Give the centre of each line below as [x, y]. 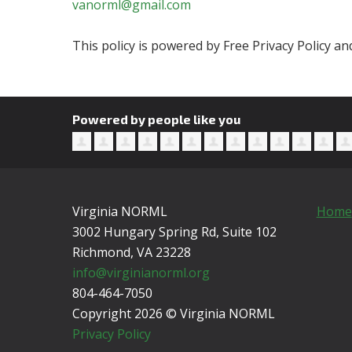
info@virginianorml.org [141, 273]
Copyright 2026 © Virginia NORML [176, 314]
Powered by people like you [157, 119]
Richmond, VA [114, 253]
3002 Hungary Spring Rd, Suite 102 [175, 232]
